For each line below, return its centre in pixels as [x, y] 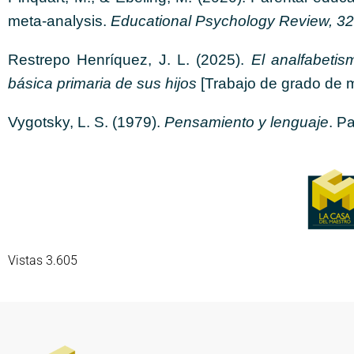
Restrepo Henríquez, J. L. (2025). [130, 60]
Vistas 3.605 [43, 260]
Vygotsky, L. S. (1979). [86, 122]
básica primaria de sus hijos [102, 83]
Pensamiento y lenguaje [247, 122]
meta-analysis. [59, 21]
